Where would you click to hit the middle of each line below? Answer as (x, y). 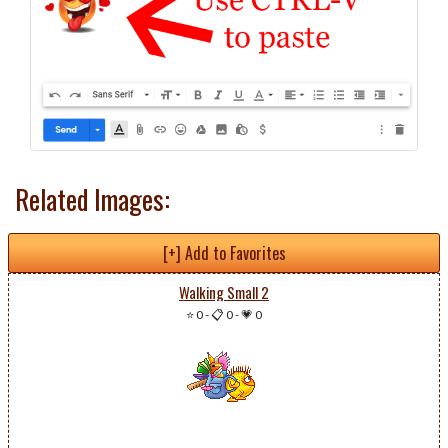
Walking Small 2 (224, 292)
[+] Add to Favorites (224, 253)
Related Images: (92, 199)
